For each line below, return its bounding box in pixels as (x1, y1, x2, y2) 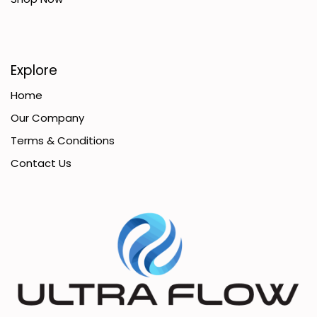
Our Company (11, 110, 84, 125)
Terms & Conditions (11, 132, 115, 148)
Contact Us (11, 155, 71, 171)
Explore (11, 60, 57, 80)
